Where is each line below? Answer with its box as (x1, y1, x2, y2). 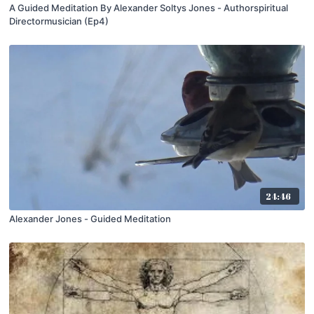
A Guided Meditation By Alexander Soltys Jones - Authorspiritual (9, 2, 289, 14)
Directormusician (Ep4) (9, 15, 109, 27)
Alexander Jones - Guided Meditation (9, 213, 172, 225)
